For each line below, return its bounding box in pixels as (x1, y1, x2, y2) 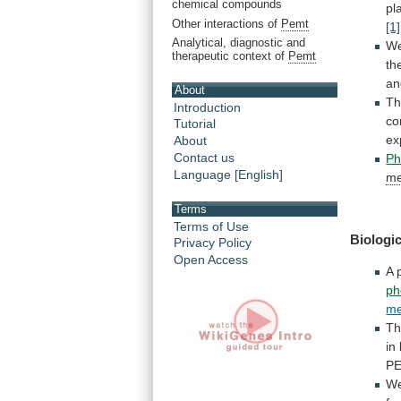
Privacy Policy (174, 235, 252, 251)
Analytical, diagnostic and (172, 36, 305, 50)
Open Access (174, 252, 248, 268)
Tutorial (174, 116, 216, 132)
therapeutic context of (172, 49, 288, 64)
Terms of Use (174, 218, 249, 234)
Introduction (174, 99, 241, 115)
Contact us (174, 150, 235, 166)
